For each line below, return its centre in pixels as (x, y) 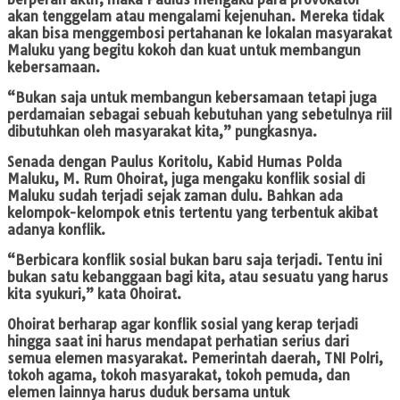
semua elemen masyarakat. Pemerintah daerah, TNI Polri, (195, 359)
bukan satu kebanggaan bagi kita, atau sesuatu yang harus (198, 278)
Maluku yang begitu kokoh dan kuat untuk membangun (184, 51)
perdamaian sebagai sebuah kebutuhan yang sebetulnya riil (200, 115)
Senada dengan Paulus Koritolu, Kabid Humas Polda (175, 162)
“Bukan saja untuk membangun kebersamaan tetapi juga (192, 98)
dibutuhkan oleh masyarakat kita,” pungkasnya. (162, 132)
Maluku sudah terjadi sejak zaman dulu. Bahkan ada (175, 196)
